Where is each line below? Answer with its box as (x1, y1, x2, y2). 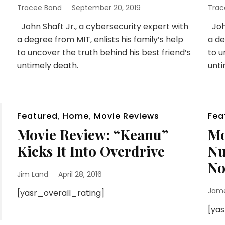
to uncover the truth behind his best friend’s (17, 47, 191, 59)
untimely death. (17, 60, 78, 72)
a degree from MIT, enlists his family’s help (17, 34, 183, 46)
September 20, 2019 (71, 3, 141, 13)
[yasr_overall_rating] (17, 187, 108, 199)
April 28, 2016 (58, 169, 102, 180)
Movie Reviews (93, 110, 159, 122)
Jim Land (17, 169, 48, 180)
